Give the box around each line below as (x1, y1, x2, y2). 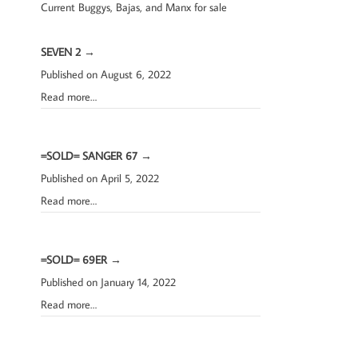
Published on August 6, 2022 (41, 66, 171, 82)
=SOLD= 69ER (41, 252, 110, 267)
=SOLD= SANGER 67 (41, 148, 141, 163)
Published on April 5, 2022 (41, 170, 159, 185)
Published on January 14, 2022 (41, 274, 176, 289)
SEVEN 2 (41, 44, 84, 59)
